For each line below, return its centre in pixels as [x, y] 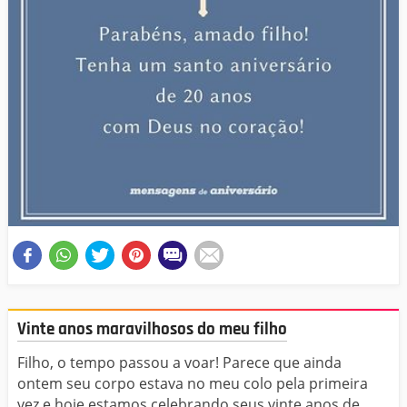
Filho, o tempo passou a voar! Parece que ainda [179, 362]
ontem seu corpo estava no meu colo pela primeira [193, 383]
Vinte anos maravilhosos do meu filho [152, 330]
